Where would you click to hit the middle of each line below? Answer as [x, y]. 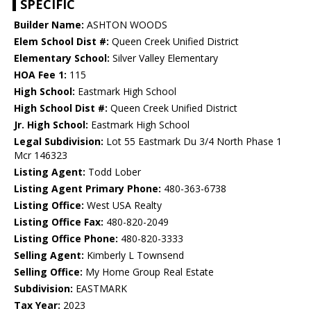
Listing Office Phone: [66, 239]
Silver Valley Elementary [164, 58]
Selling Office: [48, 272]
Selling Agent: [49, 255]
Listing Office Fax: [59, 222]
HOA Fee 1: [40, 75]
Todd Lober [113, 172]
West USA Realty [123, 205]
